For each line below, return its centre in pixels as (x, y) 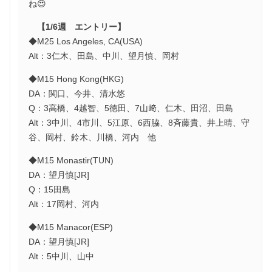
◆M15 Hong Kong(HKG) (76, 79)
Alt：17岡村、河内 (64, 204)
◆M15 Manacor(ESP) (71, 227)
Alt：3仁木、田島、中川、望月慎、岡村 (104, 56)
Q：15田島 (50, 189)
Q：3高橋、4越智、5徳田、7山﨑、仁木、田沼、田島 (131, 108)
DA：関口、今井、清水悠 (77, 93)
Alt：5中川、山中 (62, 256)
